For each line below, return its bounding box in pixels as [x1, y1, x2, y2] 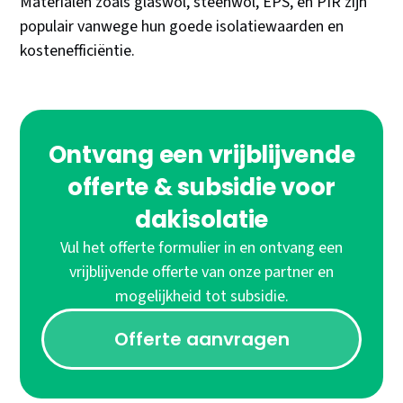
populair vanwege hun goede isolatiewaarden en [20, 15, 345, 39]
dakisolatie [134, 203, 269, 237]
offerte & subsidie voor [67, 171, 336, 204]
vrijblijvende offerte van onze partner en [69, 261, 334, 284]
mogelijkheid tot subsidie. [114, 285, 289, 309]
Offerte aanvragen [113, 327, 290, 353]
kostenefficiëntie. [20, 40, 136, 63]
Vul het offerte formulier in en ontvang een [60, 237, 343, 260]
